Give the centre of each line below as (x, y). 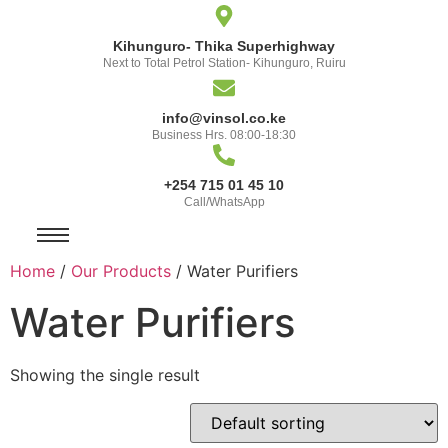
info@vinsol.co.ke (224, 118)
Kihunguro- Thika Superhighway (224, 46)
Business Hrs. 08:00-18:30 (224, 135)
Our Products (121, 271)
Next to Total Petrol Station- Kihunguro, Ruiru (224, 63)
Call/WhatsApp (224, 202)
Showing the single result (105, 375)
